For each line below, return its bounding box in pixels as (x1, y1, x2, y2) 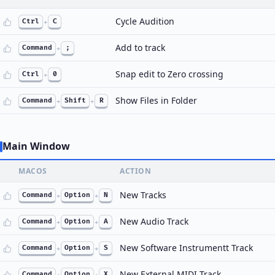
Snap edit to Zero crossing (115, 68, 223, 80)
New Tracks (120, 189, 166, 201)
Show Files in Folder (115, 95, 197, 106)
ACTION (120, 166, 151, 176)
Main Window (2, 139, 70, 153)
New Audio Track (120, 215, 188, 227)
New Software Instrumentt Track (120, 242, 253, 254)
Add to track (115, 42, 165, 53)
